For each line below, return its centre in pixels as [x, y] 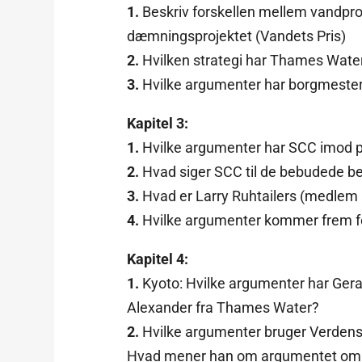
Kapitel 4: [158, 259]
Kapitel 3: [158, 123]
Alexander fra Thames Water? [223, 307]
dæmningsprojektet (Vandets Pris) [237, 36]
